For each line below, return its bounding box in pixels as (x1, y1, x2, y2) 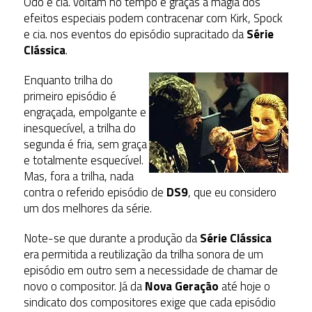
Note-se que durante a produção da (23, 228, 200, 247)
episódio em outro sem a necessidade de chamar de (23, 260, 278, 279)
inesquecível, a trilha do (23, 118, 136, 137)
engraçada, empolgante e (23, 102, 146, 121)
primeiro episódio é (23, 86, 116, 105)
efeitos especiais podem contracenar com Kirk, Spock (23, 8, 283, 27)
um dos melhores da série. (23, 198, 152, 217)
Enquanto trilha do (23, 70, 113, 89)
